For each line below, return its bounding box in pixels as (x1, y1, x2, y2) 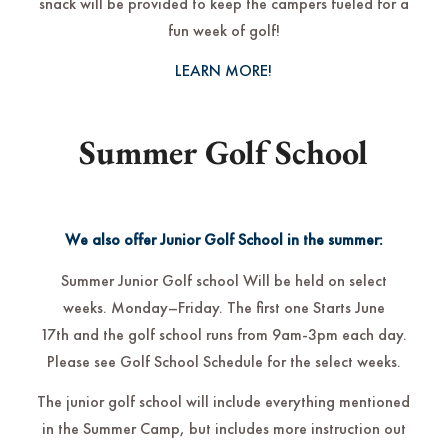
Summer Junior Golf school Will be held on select (60, 269, 387, 291)
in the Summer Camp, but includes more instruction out (41, 418, 406, 440)
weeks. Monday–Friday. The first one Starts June (62, 296, 385, 318)
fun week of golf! (167, 19, 280, 41)
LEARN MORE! (175, 60, 273, 82)
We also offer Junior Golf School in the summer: (64, 229, 383, 251)
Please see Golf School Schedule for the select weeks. (46, 350, 401, 372)
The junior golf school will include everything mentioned (37, 391, 411, 413)
